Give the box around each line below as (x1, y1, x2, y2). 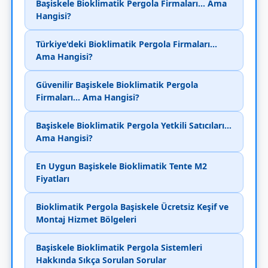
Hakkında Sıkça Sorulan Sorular (36, 254, 166, 266)
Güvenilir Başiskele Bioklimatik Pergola (36, 78, 198, 90)
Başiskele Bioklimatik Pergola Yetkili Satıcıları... (36, 119, 232, 131)
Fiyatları (36, 172, 69, 184)
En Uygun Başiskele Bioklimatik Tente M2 (36, 160, 207, 172)
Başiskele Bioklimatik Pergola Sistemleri (36, 241, 202, 253)
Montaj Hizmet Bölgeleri (36, 213, 136, 225)
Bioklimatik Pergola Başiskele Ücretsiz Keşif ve (36, 200, 229, 212)
